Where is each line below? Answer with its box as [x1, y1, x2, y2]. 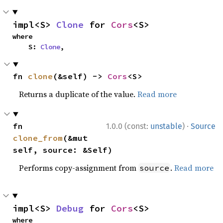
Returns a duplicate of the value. [19, 89, 138, 100]
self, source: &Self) [13, 145, 113, 155]
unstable [150, 121, 182, 131]
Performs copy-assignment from [19, 162, 139, 173]
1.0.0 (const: [106, 121, 150, 131]
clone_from [13, 133, 63, 143]
